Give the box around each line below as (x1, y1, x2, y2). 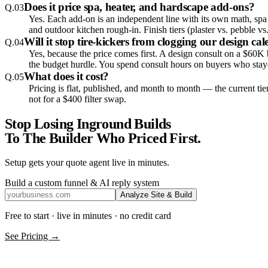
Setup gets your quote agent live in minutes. (5, 157, 169, 168)
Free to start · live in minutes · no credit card (5, 211, 171, 221)
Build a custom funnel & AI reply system (5, 178, 159, 188)
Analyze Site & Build (120, 190, 192, 200)
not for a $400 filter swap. (29, 94, 126, 105)
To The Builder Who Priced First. (5, 130, 201, 147)
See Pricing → (5, 231, 60, 242)
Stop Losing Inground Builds (5, 116, 171, 132)
